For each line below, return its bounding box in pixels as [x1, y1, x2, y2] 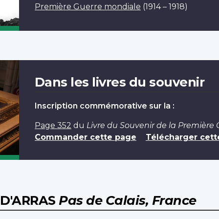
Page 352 [34, 120, 71, 130]
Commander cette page [34, 132, 136, 142]
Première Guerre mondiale [34, 1, 141, 11]
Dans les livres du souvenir [34, 74, 205, 89]
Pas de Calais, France [59, 192, 197, 208]
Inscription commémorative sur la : [34, 101, 175, 110]
